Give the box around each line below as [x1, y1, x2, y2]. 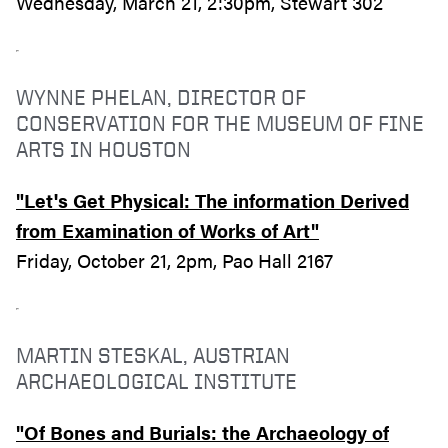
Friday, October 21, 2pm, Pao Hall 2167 [16, 246, 333, 274]
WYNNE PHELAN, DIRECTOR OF [16, 83, 306, 109]
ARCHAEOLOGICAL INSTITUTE [16, 367, 297, 393]
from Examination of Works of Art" [16, 216, 319, 244]
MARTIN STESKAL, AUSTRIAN [16, 341, 290, 367]
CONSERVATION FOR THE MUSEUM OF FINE [16, 109, 424, 135]
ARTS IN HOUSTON [16, 135, 191, 161]
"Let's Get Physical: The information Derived [16, 186, 409, 214]
